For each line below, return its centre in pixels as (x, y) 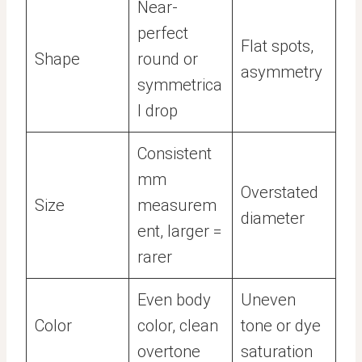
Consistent (175, 154)
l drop (158, 111)
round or (168, 59)
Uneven (268, 300)
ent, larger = (179, 231)
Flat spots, (277, 46)
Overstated (280, 192)
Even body (174, 300)
